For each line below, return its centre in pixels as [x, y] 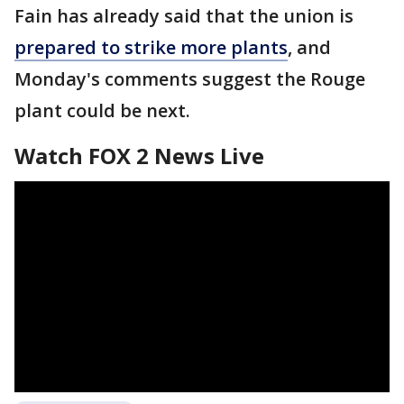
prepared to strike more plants [151, 47]
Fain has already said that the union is [184, 16]
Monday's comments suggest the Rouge [190, 79]
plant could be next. [102, 110]
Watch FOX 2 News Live [139, 156]
